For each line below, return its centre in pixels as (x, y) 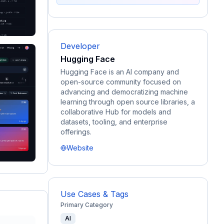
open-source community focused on (121, 82)
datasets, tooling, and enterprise (114, 122)
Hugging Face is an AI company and (120, 72)
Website (80, 148)
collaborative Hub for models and (116, 112)
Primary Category (87, 205)
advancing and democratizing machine (124, 92)
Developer (80, 46)
